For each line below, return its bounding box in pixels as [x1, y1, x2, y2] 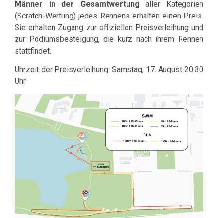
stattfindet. [15, 46, 51, 56]
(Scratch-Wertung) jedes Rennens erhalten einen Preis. [15, 11, 203, 21]
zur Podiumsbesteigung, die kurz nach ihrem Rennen [15, 35, 203, 44]
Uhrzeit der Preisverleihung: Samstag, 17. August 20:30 [15, 65, 203, 74]
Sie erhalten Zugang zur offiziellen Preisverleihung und [15, 23, 203, 33]
